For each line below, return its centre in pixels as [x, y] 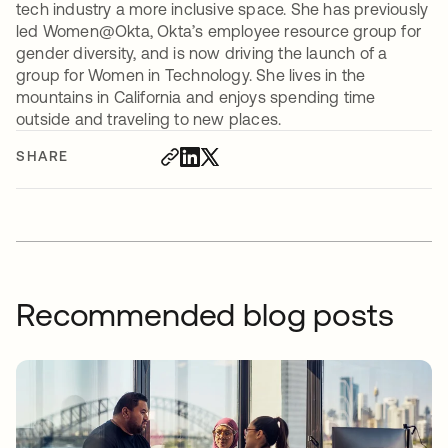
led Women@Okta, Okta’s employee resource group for [219, 31]
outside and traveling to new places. [149, 119]
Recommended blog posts [205, 314]
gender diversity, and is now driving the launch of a [202, 53]
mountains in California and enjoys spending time [196, 97]
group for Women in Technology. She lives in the [191, 75]
